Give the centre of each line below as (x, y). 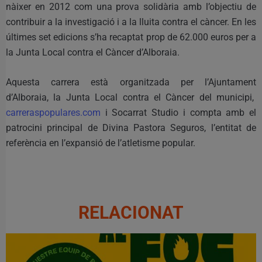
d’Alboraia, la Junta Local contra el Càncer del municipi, (131, 97)
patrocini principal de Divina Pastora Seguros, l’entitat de (131, 127)
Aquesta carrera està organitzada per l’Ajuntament (131, 82)
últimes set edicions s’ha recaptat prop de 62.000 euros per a (131, 37)
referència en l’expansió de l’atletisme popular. (101, 143)
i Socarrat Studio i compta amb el (178, 112)
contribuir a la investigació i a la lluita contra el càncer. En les (131, 22)
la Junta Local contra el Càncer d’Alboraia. (93, 52)
